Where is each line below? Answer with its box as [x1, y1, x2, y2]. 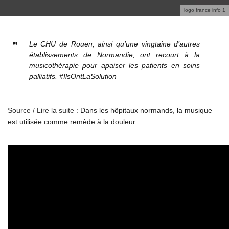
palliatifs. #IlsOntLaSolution [29, 72, 117, 80]
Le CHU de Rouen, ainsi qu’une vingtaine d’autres [29, 39, 200, 48]
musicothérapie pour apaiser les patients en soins [29, 61, 200, 70]
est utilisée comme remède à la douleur [8, 117, 135, 126]
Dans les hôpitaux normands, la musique [80, 106, 212, 114]
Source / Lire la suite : [8, 106, 80, 114]
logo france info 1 [184, 7, 225, 13]
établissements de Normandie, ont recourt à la [29, 50, 200, 59]
